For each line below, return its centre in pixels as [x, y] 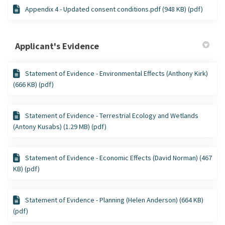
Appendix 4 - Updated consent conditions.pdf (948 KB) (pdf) [114, 9]
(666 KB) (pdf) [33, 84]
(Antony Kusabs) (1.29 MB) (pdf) [60, 126]
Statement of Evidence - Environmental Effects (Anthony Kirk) [117, 73]
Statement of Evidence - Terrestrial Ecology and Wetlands [112, 115]
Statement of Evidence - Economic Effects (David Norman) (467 [119, 157]
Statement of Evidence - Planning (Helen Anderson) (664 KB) [114, 200]
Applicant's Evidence [57, 46]
